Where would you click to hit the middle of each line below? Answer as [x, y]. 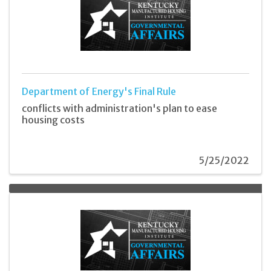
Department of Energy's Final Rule [99, 92]
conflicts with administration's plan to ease [119, 109]
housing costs [53, 120]
